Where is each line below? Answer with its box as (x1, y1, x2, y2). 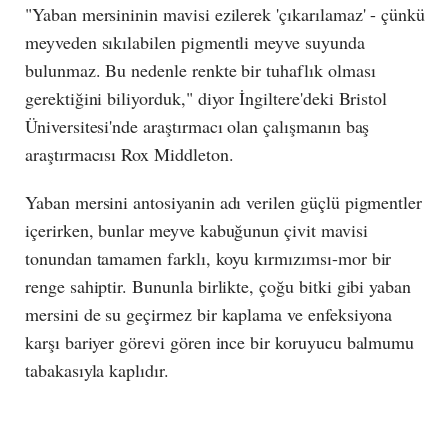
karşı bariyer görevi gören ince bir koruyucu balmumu (25, 329, 415, 354)
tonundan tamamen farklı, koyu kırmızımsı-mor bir (25, 245, 392, 270)
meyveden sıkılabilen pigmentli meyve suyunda (25, 29, 365, 54)
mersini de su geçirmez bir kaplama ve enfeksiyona (25, 301, 393, 326)
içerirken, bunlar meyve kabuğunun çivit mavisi (25, 217, 368, 242)
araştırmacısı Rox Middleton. (25, 141, 234, 166)
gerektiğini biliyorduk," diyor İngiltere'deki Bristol (25, 85, 388, 110)
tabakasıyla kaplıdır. (25, 357, 169, 382)
